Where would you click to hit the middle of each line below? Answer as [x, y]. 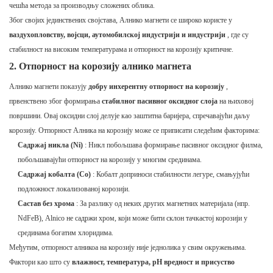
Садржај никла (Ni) [51, 145]
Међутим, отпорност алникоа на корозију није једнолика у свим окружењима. [128, 248]
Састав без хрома [46, 204]
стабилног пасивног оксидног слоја [160, 101]
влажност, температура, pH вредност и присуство [153, 262]
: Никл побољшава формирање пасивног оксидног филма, [173, 145]
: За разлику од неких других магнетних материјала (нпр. [162, 204]
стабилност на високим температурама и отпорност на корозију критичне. [121, 50]
